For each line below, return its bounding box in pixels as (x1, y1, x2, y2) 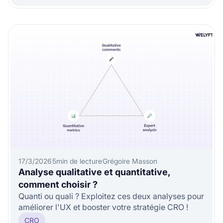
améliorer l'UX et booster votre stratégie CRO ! (18, 202, 188, 212)
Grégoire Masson (103, 157, 157, 165)
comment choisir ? (18, 179, 98, 190)
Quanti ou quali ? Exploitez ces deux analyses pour (18, 191, 204, 201)
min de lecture (56, 157, 102, 165)
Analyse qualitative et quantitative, (18, 167, 171, 177)
